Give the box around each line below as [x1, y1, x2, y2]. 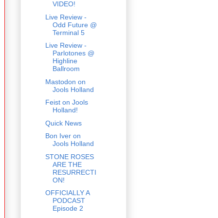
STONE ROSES [45, 152, 94, 161]
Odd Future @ [52, 20, 97, 29]
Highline [52, 57, 77, 65]
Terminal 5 [52, 28, 85, 36]
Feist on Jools [45, 98, 88, 107]
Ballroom [52, 65, 80, 73]
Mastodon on [45, 77, 86, 86]
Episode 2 [52, 204, 83, 213]
